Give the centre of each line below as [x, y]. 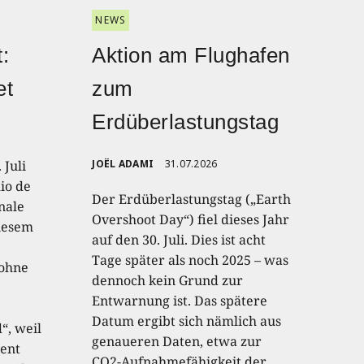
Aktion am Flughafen [191, 55]
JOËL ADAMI [123, 163]
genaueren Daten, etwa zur [177, 341]
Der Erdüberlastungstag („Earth [192, 199]
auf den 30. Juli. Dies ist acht [179, 239]
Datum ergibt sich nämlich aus [187, 321]
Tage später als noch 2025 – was [191, 260]
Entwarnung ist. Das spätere [180, 300]
